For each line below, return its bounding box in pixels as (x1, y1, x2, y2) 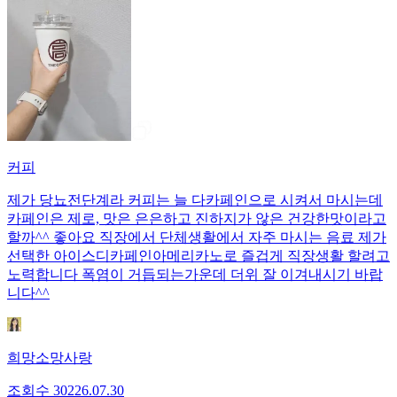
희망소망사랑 (7, 349, 92, 365)
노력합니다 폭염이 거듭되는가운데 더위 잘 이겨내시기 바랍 (7, 266, 383, 282)
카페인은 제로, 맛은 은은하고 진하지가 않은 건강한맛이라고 (7, 210, 386, 226)
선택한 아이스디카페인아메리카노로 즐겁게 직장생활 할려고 (7, 247, 390, 263)
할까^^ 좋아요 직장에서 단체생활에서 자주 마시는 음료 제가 (7, 229, 386, 245)
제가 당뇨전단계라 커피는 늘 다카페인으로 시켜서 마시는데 (7, 191, 383, 207)
